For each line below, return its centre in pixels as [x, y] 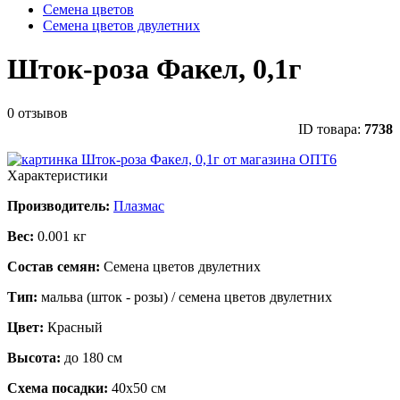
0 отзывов [37, 112]
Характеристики [58, 175]
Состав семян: [55, 266]
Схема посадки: [59, 387]
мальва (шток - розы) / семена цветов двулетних [187, 296]
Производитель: [58, 205]
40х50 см [139, 387]
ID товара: [331, 129]
